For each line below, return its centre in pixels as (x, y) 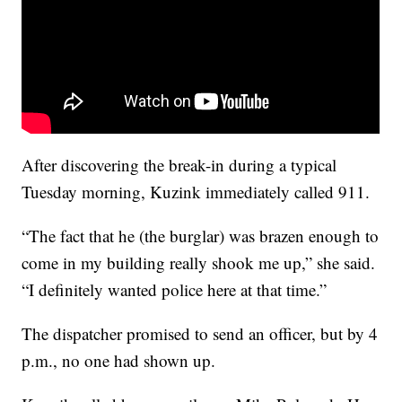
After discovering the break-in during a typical (179, 164)
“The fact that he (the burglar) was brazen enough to (201, 235)
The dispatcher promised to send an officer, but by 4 (200, 333)
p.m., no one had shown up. (122, 360)
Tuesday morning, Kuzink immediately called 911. (199, 191)
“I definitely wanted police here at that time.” (177, 289)
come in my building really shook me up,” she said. (199, 262)
